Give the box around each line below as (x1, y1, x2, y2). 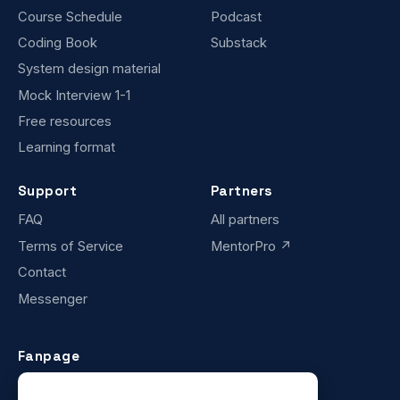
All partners (211, 212, 279, 229)
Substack (211, 34, 267, 51)
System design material (18, 61, 161, 78)
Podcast (211, 8, 262, 25)
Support (18, 181, 78, 199)
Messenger (18, 290, 87, 307)
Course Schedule (18, 8, 122, 25)
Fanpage (18, 346, 80, 364)
